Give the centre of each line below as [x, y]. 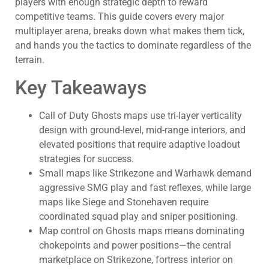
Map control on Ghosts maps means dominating [142, 231]
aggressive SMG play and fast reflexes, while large [145, 187]
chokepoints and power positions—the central [135, 245]
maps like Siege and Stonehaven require [124, 202]
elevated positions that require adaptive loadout [140, 144]
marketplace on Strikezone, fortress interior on [136, 259]
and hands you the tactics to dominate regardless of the [133, 46]
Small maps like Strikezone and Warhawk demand [145, 173]
